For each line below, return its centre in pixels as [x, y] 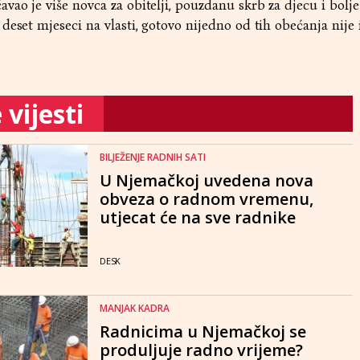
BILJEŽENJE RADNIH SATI [153, 157]
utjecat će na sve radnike [198, 217]
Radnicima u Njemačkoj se [203, 332]
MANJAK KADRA [135, 309]
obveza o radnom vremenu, [207, 198]
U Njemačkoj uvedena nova [207, 180]
